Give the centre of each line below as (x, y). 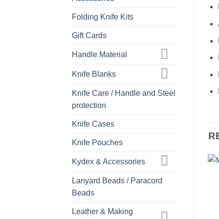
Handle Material (99, 55)
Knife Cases (93, 124)
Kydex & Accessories (109, 161)
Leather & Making (102, 211)
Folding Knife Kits (103, 17)
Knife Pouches (97, 142)
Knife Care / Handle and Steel (124, 93)
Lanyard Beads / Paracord (117, 180)
